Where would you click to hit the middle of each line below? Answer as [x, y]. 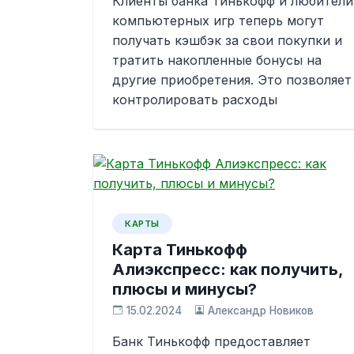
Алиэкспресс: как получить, [228, 269]
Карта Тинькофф [180, 250]
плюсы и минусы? [185, 289]
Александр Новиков [261, 311]
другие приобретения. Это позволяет [232, 80]
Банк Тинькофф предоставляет [211, 341]
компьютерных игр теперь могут [218, 21]
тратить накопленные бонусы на [217, 60]
